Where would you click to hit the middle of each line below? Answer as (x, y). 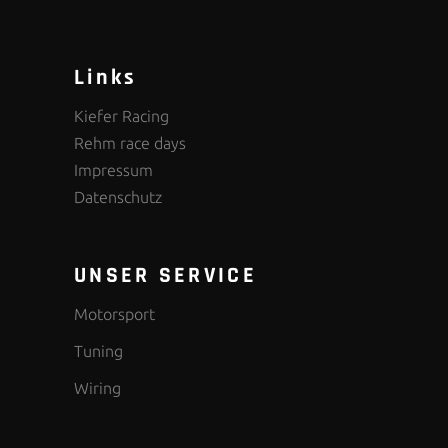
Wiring (97, 388)
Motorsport (114, 314)
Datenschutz (118, 197)
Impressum (113, 170)
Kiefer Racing (121, 116)
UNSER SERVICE (165, 276)
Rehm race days (130, 143)
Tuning (98, 351)
